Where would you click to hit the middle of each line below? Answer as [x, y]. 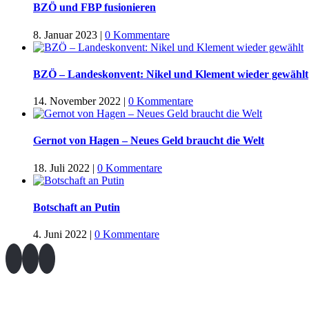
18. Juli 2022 [61, 168]
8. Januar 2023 [65, 34]
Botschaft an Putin [77, 207]
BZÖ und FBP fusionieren [94, 8]
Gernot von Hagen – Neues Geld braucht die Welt [149, 141]
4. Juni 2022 [60, 235]
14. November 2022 [77, 101]
